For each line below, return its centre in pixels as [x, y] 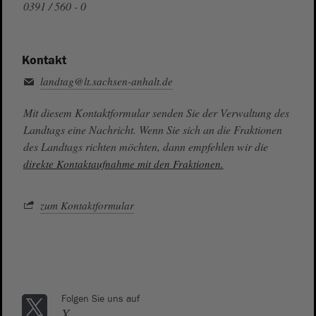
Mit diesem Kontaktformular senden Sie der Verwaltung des [156, 112]
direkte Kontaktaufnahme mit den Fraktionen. [123, 163]
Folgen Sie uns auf [100, 299]
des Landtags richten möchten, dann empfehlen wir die [145, 146]
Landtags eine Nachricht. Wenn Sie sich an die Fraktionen [152, 129]
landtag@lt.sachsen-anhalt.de [106, 81]
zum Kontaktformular [87, 205]
